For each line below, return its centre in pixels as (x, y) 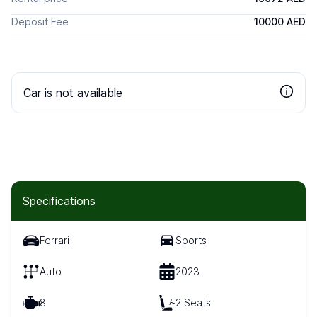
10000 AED (280, 22)
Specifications (59, 201)
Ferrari (54, 240)
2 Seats (193, 302)
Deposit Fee (40, 22)
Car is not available (73, 93)
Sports (191, 240)
